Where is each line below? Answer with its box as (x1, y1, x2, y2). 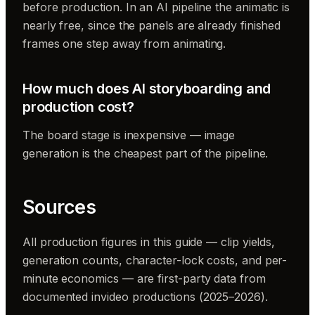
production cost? (22, 98, 134, 115)
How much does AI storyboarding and (22, 79, 271, 97)
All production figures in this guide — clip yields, (22, 234, 276, 249)
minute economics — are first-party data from (22, 271, 266, 285)
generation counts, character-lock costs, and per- (22, 252, 288, 267)
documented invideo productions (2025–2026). (22, 289, 268, 304)
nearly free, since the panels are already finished (22, 18, 281, 32)
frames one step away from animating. (22, 36, 226, 51)
